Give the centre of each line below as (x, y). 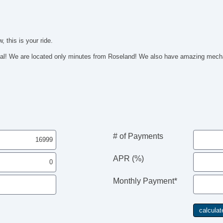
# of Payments (138, 136)
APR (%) (128, 158)
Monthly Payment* (145, 181)
